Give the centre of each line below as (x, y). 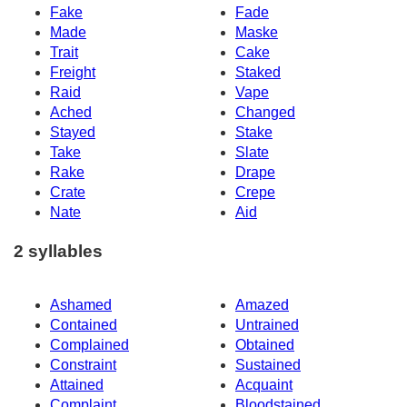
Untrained (267, 324)
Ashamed (81, 304)
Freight (73, 73)
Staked (258, 73)
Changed (265, 113)
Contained (84, 324)
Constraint (83, 364)
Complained (89, 344)
